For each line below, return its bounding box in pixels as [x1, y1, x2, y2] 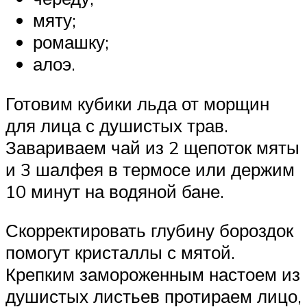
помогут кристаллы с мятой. [5, 241, 235, 264]
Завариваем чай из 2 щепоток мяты [5, 136, 299, 158]
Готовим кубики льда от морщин [5, 92, 269, 114]
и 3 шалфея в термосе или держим [5, 158, 295, 180]
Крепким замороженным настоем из [5, 263, 300, 286]
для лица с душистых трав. [5, 114, 228, 136]
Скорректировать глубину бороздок [5, 219, 293, 242]
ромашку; [33, 31, 109, 53]
